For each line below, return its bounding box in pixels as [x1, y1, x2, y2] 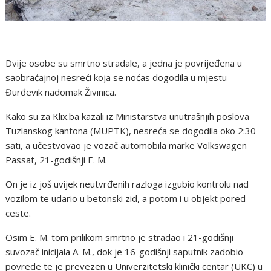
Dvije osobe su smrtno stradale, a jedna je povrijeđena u [5, 56, 243, 69]
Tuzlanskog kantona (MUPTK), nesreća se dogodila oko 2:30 [5, 124, 256, 137]
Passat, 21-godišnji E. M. [5, 153, 108, 166]
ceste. [5, 206, 31, 219]
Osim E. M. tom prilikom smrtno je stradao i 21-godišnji [5, 230, 234, 243]
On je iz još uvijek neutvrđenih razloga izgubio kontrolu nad [5, 177, 249, 190]
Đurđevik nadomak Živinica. [5, 85, 117, 98]
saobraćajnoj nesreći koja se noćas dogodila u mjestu [5, 71, 227, 83]
